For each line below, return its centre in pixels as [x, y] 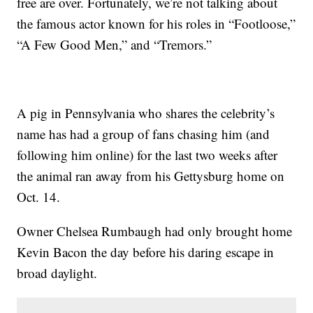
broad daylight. [57, 273]
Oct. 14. [39, 197]
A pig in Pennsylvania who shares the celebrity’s [146, 113]
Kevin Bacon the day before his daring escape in [146, 252]
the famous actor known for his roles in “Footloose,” [156, 24]
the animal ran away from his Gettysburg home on [151, 176]
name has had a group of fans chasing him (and [144, 134]
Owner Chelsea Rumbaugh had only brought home [155, 231]
